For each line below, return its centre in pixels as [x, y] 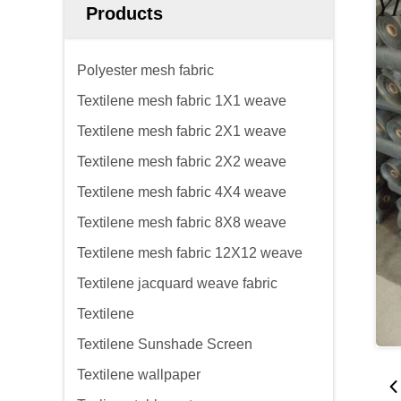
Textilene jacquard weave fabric [177, 283]
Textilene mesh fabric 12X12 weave [190, 253]
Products [124, 13]
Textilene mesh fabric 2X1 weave [182, 131]
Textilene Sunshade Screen [165, 344]
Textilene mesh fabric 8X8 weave [182, 222]
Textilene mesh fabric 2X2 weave [182, 162]
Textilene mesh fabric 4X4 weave [182, 192]
